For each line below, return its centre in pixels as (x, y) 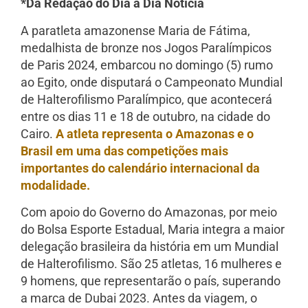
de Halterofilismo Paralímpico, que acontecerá (146, 99)
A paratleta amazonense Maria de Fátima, (135, 30)
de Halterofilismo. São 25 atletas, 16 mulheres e (151, 264)
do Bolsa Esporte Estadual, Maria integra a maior (153, 230)
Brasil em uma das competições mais (124, 151)
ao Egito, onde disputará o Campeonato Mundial (152, 82)
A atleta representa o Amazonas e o (155, 133)
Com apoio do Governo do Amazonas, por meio (149, 212)
